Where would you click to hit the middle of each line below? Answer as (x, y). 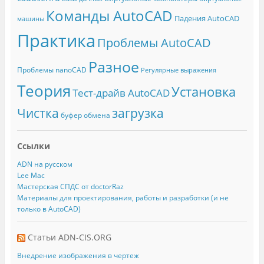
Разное (113, 66)
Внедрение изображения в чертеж (78, 256)
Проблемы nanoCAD (52, 70)
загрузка (138, 113)
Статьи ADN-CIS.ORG (69, 237)
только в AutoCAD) (49, 209)
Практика (56, 40)
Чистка (38, 113)
